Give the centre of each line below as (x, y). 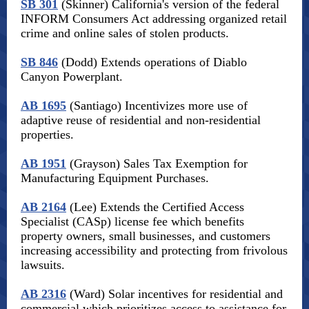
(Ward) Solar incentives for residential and (175, 294)
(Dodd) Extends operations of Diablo (152, 62)
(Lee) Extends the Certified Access (155, 207)
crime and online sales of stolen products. (125, 33)
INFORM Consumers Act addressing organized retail (154, 19)
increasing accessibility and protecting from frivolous (154, 250)
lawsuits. (43, 265)
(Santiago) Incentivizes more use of (157, 106)
